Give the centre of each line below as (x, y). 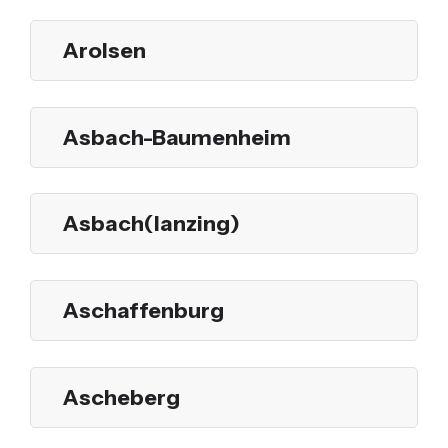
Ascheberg (121, 396)
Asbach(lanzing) (151, 223)
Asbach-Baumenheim (177, 136)
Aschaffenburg (143, 310)
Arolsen (104, 50)
